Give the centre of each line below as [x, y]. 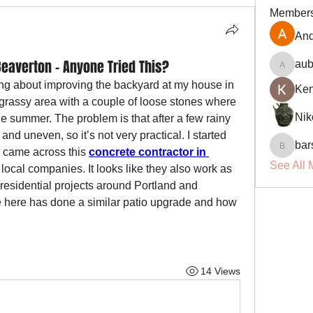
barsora [296, 153]
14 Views [220, 271]
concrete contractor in [147, 152]
